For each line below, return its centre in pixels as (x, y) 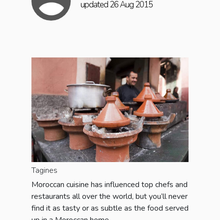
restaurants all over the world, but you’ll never (110, 197)
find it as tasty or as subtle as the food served (110, 208)
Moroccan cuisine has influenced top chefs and (110, 185)
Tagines (44, 171)
